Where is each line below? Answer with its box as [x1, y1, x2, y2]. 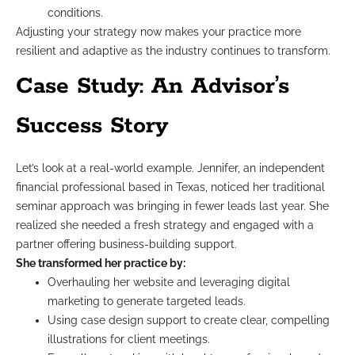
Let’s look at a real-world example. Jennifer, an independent [16, 162, 325, 175]
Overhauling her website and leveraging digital [48, 276, 290, 289]
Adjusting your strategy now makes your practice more [16, 25, 301, 39]
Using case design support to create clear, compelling [48, 314, 330, 327]
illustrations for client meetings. [48, 333, 210, 346]
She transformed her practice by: [16, 257, 185, 270]
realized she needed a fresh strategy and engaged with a [16, 219, 314, 232]
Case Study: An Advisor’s [16, 72, 289, 101]
